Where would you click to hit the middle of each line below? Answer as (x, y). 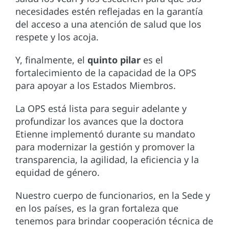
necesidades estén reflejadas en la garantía (109, 12)
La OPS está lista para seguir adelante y (101, 109)
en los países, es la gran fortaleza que (97, 208)
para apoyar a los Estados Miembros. (96, 86)
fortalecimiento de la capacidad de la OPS (106, 73)
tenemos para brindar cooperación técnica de (114, 221)
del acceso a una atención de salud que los (108, 24)
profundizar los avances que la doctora (99, 121)
